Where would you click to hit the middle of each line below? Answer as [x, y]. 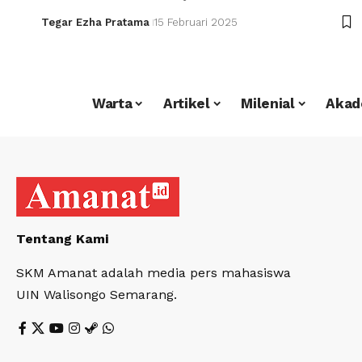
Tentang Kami [62, 238]
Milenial [268, 104]
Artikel [186, 104]
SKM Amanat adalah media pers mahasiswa [154, 272]
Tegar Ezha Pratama [95, 22]
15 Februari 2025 [195, 22]
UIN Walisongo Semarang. [97, 294]
